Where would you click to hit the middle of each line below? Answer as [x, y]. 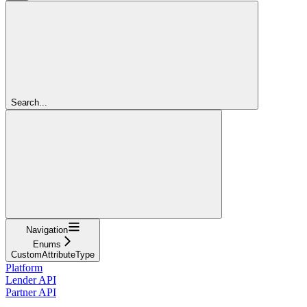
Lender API [31, 280]
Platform [24, 267]
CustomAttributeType [53, 254]
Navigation [47, 230]
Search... [29, 102]
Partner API [31, 292]
